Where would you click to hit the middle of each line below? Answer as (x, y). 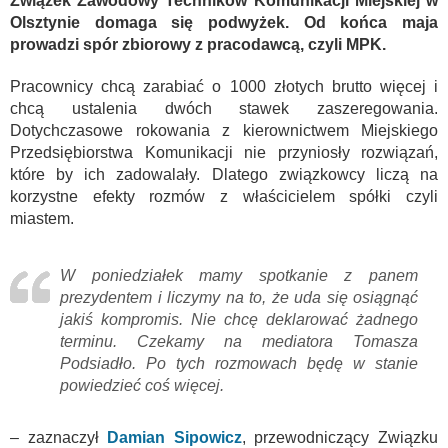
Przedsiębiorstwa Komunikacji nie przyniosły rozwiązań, (224, 153)
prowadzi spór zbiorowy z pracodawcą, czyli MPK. (198, 45)
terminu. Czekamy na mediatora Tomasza (239, 342)
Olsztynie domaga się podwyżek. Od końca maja (224, 23)
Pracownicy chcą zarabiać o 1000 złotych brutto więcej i (224, 87)
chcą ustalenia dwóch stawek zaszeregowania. (224, 109)
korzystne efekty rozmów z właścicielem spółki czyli (224, 197)
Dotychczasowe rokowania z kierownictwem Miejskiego (224, 131)
